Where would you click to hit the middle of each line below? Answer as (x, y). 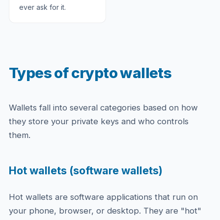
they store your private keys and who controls (98, 121)
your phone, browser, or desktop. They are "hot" (105, 211)
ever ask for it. (42, 7)
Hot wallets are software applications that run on (103, 197)
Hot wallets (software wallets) (85, 170)
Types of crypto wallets (90, 73)
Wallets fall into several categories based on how (103, 108)
